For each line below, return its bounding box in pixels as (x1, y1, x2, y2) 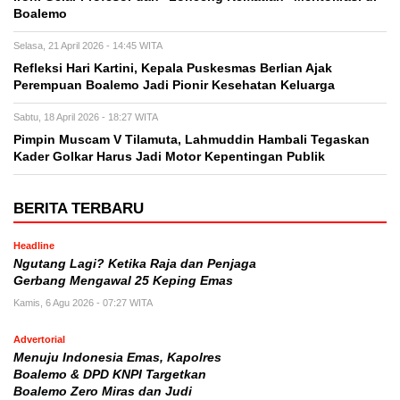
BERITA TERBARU (13, 199, 144, 217)
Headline (13, 239, 54, 251)
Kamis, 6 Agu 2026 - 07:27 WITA (13, 296, 153, 308)
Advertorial (13, 333, 65, 345)
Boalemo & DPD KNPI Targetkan (13, 367, 206, 381)
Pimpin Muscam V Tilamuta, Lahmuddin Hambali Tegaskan (13, 132, 370, 146)
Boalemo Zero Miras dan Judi (13, 384, 192, 398)
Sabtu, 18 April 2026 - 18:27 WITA (13, 111, 158, 122)
